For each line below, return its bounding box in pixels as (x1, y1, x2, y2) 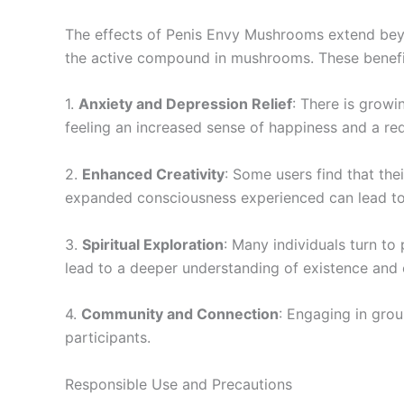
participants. (65, 328, 151, 347)
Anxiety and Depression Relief (78, 95, 292, 114)
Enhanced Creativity (82, 164, 225, 183)
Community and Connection (81, 305, 279, 324)
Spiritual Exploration (82, 234, 224, 253)
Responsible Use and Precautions (65, 374, 292, 393)
